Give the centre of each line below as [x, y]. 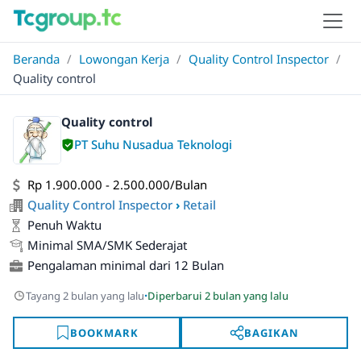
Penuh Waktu [64, 225]
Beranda [36, 59]
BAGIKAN [272, 332]
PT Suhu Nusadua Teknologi [153, 144]
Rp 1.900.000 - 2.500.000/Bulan [117, 185]
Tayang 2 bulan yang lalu [85, 295]
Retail [199, 205]
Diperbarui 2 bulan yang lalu [218, 295]
